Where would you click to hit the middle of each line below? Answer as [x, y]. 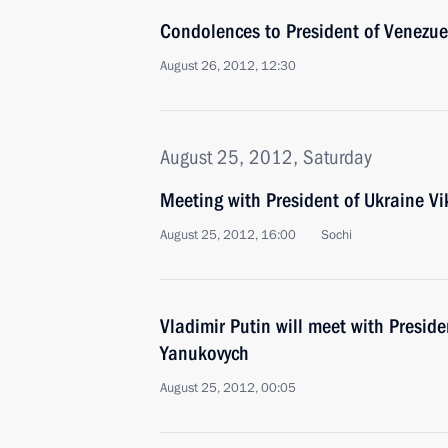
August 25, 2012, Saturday [266, 157]
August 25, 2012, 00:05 [228, 388]
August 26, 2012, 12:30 [228, 66]
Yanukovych [204, 353]
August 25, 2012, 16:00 [228, 235]
